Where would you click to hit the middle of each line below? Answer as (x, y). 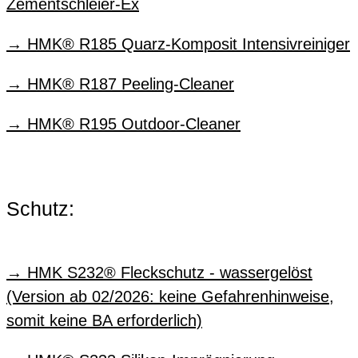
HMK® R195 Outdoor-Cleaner (134, 123)
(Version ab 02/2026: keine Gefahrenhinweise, (170, 296)
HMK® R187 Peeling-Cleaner (131, 84)
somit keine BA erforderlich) (104, 320)
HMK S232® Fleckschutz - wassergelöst (170, 272)
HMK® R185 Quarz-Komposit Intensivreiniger (189, 44)
